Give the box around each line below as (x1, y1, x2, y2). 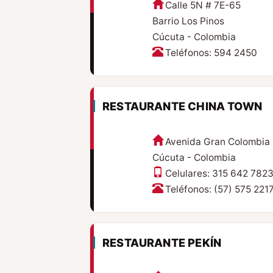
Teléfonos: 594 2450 (165, 47, 257, 59)
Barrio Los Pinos (152, 15, 224, 27)
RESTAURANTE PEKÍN (102, 236, 222, 250)
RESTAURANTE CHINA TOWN (102, 99, 263, 113)
